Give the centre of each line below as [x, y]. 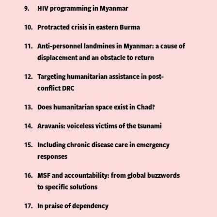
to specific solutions [68, 187]
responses [53, 156]
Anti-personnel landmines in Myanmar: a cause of [111, 46]
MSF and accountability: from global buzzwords [109, 175]
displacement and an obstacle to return [96, 58]
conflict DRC [56, 88]
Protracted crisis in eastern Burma [89, 27]
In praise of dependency [73, 206]
